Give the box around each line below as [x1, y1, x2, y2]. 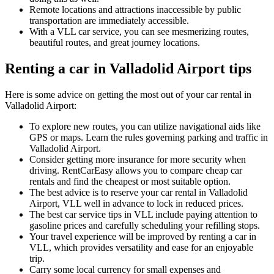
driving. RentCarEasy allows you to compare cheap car [29, 165, 242, 176]
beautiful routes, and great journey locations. [29, 37, 200, 48]
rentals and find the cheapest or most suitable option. [29, 176, 231, 187]
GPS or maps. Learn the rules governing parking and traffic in [29, 132, 268, 143]
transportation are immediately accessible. [29, 15, 189, 26]
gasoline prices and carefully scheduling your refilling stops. [29, 220, 260, 231]
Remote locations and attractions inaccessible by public [29, 4, 241, 15]
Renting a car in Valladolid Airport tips [5, 61, 251, 77]
